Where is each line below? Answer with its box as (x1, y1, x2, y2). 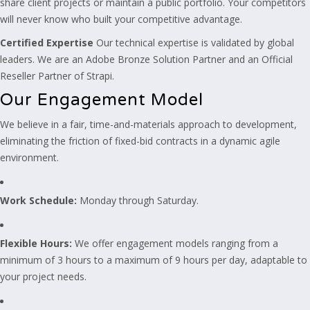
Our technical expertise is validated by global (93, 36, 294, 49)
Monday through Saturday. (77, 194, 199, 207)
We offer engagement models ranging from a (72, 237, 278, 250)
